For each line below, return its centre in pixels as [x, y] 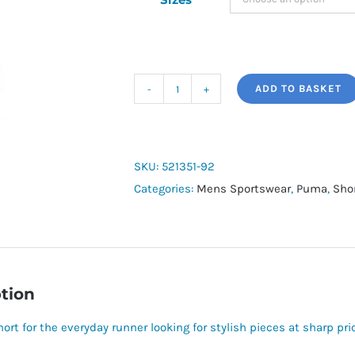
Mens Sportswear [244, 189]
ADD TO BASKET [298, 88]
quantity [199, 187]
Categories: [165, 189]
